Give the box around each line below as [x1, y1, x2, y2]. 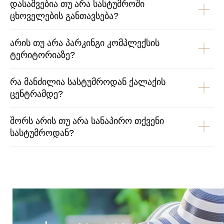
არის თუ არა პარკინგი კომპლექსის [10, 37, 159, 48]
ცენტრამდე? [10, 88, 63, 99]
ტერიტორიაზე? [10, 49, 75, 60]
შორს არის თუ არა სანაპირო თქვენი [10, 115, 164, 126]
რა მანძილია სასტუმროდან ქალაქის [10, 76, 165, 87]
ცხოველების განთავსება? [10, 10, 118, 21]
